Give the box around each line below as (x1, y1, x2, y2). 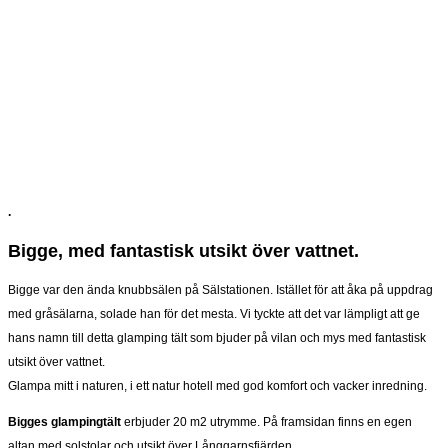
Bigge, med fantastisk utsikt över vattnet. (8, 241, 359, 262)
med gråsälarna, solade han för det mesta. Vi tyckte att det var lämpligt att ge (8, 307, 420, 322)
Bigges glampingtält (8, 415, 121, 430)
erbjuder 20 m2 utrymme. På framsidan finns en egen (121, 415, 412, 430)
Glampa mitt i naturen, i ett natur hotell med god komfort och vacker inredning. (8, 379, 427, 394)
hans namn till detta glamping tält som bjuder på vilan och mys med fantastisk (8, 331, 426, 346)
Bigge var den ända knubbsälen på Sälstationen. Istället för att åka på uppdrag (8, 283, 433, 298)
